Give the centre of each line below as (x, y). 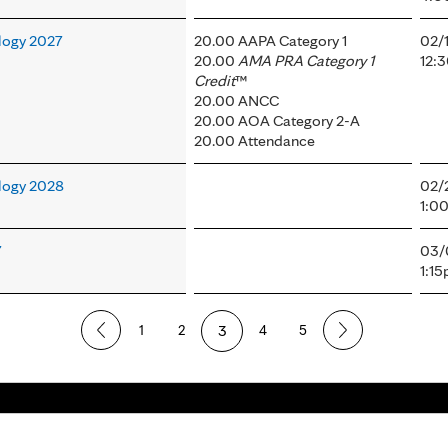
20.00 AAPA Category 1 (270, 41)
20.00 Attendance (254, 141)
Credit (214, 81)
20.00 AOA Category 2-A (277, 121)
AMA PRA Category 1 (306, 61)
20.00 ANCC (236, 101)
